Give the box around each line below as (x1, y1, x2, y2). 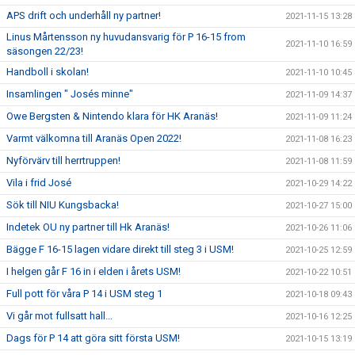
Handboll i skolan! (6, 66, 89, 78)
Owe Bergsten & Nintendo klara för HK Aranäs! (6, 110, 218, 122)
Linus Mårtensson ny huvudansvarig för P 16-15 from (6, 31, 246, 43)
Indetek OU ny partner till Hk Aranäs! (6, 221, 170, 233)
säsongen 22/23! (6, 45, 83, 57)
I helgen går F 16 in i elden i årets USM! (6, 265, 181, 277)
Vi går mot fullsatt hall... (6, 310, 113, 322)
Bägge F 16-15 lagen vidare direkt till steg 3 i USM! (6, 243, 234, 255)
